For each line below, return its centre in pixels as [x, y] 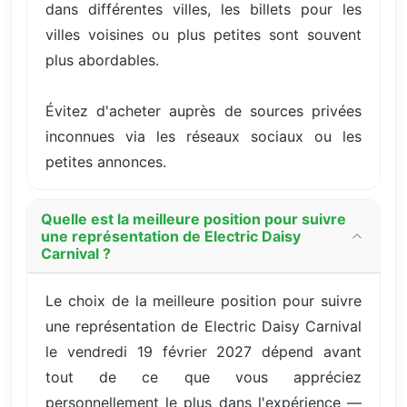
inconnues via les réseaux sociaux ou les [203, 136]
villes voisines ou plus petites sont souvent [203, 34]
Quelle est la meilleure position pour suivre [194, 218]
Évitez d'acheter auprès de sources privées [203, 110]
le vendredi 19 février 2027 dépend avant [203, 351]
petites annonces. [106, 161]
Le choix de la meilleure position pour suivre [203, 300]
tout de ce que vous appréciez [203, 377]
